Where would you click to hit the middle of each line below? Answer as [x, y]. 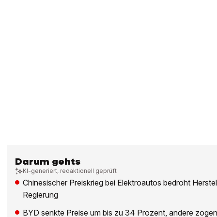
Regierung [40, 195]
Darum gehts [48, 162]
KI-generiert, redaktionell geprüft [70, 171]
